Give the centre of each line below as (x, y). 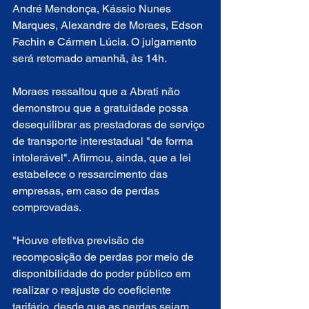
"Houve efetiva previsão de (80, 240)
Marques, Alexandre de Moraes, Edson (109, 25)
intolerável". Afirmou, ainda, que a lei (103, 158)
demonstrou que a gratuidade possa (102, 108)
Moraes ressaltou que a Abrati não (98, 91)
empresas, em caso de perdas (87, 191)
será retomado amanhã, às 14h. (90, 58)
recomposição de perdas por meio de (104, 257)
